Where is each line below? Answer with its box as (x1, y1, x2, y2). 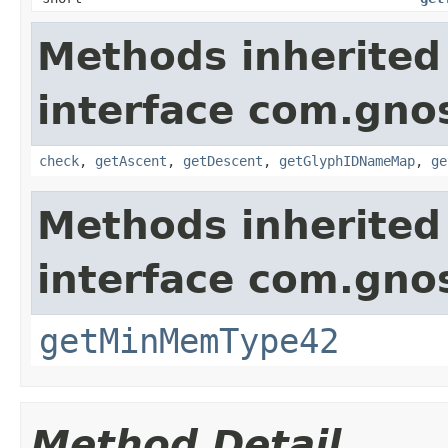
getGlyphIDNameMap (279, 152, 415, 169)
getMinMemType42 (39, 320, 339, 361)
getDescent (183, 152, 263, 169)
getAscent (95, 152, 167, 169)
